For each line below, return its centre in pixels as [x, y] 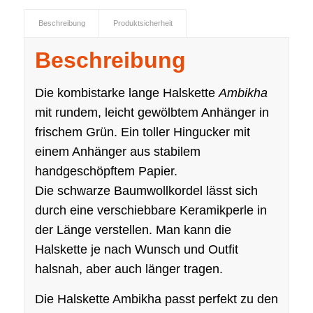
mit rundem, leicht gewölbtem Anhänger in [152, 113]
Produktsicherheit [143, 23]
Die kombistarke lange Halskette [126, 93]
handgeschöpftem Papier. [106, 172]
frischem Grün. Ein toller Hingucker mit [142, 132]
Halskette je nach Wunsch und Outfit [136, 250]
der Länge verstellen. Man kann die [133, 230]
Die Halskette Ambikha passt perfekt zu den [156, 299]
